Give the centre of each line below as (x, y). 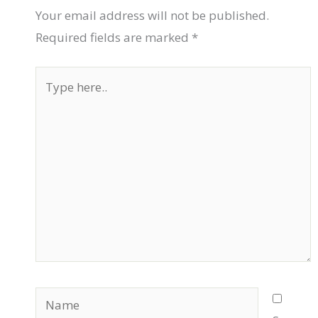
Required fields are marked (114, 38)
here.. (50, 99)
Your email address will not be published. (153, 16)
